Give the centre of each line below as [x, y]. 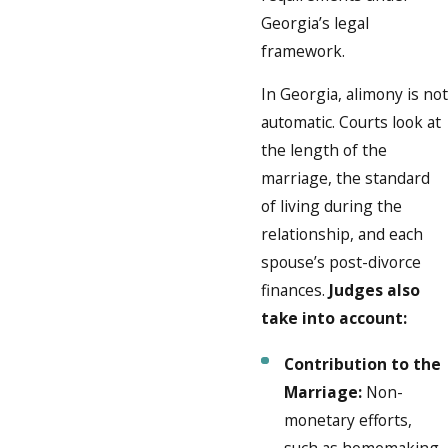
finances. [295, 290]
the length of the [324, 150]
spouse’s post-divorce [341, 262]
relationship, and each [342, 234]
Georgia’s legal [315, 22]
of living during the [331, 206]
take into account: [334, 318]
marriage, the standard [345, 178]
